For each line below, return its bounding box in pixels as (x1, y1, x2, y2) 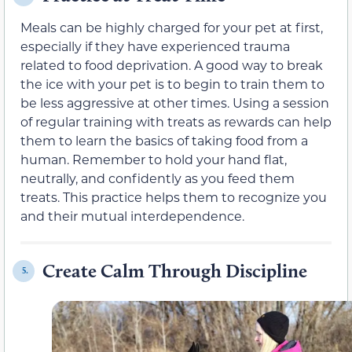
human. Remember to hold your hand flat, (20, 150, 287, 167)
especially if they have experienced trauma (20, 37, 290, 54)
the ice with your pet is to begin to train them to (20, 75, 324, 92)
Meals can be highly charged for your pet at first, (20, 18, 323, 35)
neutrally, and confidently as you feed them (20, 169, 295, 186)
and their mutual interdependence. (20, 207, 244, 224)
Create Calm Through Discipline (42, 258, 307, 282)
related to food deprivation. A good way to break (20, 56, 323, 73)
